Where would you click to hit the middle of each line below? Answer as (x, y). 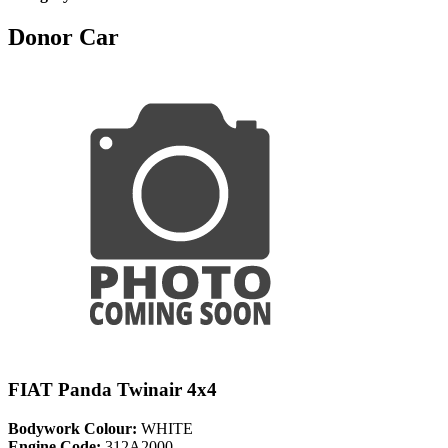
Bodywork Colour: (72, 429)
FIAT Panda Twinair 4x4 (112, 390)
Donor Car (63, 36)
